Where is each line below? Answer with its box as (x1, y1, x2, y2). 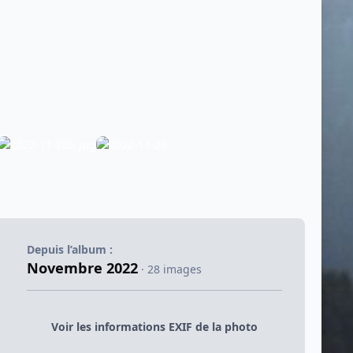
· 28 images (140, 262, 202, 277)
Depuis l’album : (26, 242, 113, 258)
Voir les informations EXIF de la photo (50, 318, 258, 334)
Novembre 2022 (26, 258, 138, 278)
